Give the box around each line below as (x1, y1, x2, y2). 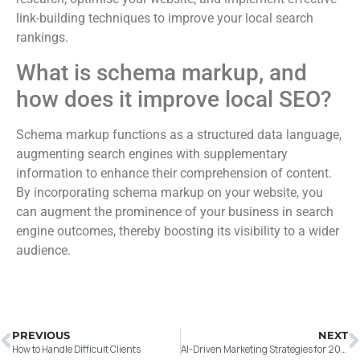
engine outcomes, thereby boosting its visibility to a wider (16, 223, 339, 239)
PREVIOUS (12, 329, 70, 342)
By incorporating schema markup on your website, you (16, 184, 323, 200)
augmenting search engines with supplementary (16, 145, 288, 162)
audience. (16, 242, 71, 258)
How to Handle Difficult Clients (12, 342, 141, 356)
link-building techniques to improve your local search (16, 10, 313, 27)
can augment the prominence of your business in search (16, 203, 333, 219)
